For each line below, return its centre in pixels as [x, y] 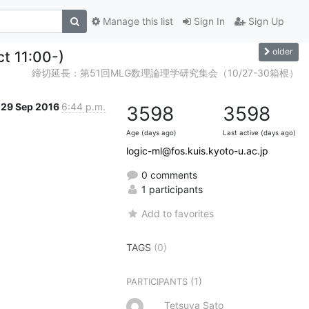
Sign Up [265, 21]
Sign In [208, 21]
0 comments [168, 175]
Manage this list [137, 21]
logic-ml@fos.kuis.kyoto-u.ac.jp [197, 150]
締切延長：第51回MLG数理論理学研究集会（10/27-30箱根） [165, 72]
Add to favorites [178, 213]
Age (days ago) [151, 132]
